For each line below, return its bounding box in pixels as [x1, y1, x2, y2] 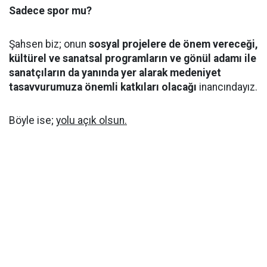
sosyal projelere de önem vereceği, [89, 38, 258, 50]
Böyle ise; [9, 114, 56, 126]
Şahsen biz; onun [9, 38, 89, 50]
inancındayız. [197, 81, 257, 93]
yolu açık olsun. [56, 114, 127, 126]
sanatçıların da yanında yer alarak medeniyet [9, 67, 221, 79]
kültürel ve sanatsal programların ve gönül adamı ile [9, 52, 256, 64]
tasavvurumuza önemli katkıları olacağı [9, 81, 197, 93]
